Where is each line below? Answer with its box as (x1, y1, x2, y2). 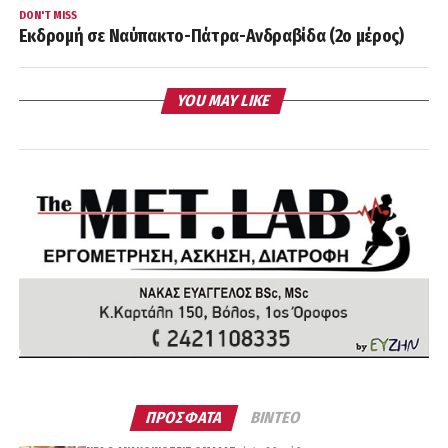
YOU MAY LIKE (175, 91, 274, 110)
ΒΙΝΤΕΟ (249, 408, 305, 428)
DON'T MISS (18, 9, 77, 22)
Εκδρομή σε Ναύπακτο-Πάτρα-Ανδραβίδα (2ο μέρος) (18, 26, 404, 47)
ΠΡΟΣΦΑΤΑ (144, 408, 226, 428)
